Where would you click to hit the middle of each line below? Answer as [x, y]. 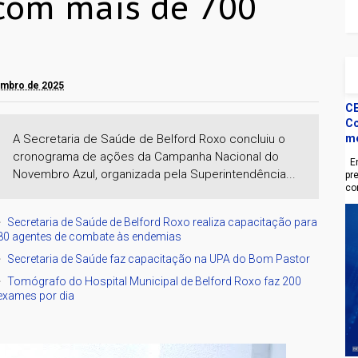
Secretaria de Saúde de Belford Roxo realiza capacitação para [163, 222]
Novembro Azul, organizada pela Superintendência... [155, 174]
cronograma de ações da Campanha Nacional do [146, 156]
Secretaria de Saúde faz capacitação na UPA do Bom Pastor [159, 259]
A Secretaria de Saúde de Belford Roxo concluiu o [149, 139]
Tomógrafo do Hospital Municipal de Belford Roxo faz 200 [155, 281]
